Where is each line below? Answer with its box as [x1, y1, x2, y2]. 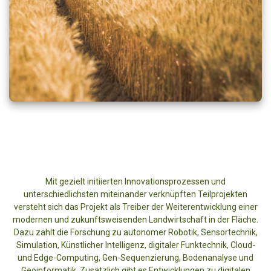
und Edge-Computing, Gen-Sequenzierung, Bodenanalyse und [18, 252, 253, 263]
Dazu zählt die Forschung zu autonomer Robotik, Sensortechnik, [13, 227, 258, 237]
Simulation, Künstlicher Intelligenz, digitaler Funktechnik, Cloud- [16, 240, 255, 250]
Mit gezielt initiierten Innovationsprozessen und [45, 176, 226, 186]
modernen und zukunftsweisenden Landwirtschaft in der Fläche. [13, 214, 258, 224]
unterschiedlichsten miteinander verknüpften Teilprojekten [24, 189, 247, 199]
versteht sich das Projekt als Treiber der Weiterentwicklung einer [13, 201, 258, 212]
